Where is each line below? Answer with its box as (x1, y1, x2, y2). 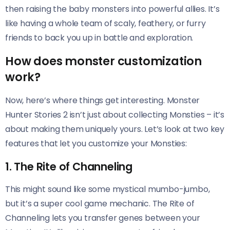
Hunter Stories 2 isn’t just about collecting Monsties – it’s (5, 108, 224, 121)
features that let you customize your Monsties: (5, 137, 187, 149)
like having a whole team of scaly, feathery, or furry (5, 17, 206, 29)
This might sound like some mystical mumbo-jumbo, (5, 183, 210, 195)
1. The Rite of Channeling (5, 159, 132, 174)
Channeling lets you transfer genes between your (5, 212, 200, 224)
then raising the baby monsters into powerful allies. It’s (5, 3, 220, 15)
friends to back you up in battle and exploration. (5, 31, 194, 44)
